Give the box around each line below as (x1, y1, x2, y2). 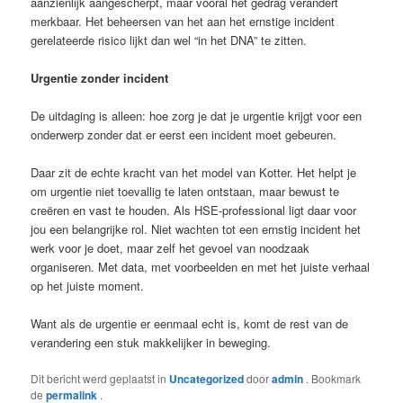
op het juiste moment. (31, 277, 145, 295)
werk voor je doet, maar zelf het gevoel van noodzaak (31, 239, 310, 257)
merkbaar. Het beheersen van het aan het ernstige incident (31, 12, 336, 30)
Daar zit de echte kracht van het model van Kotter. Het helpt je (31, 164, 357, 182)
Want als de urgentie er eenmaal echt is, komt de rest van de (31, 315, 349, 333)
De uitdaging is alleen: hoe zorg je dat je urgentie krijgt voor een (31, 106, 363, 124)
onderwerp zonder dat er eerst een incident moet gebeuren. (31, 125, 337, 143)
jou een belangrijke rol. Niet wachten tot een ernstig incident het (31, 220, 362, 238)
